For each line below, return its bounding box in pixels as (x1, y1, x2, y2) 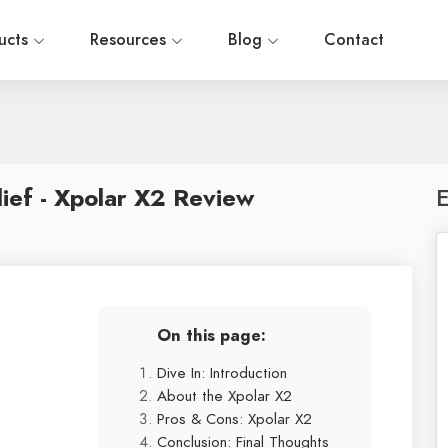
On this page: (157, 324, 266, 347)
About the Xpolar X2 (157, 385, 292, 406)
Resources (90, 29, 171, 51)
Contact (324, 29, 384, 51)
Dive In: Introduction (157, 362, 287, 383)
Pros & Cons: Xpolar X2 (157, 408, 312, 429)
